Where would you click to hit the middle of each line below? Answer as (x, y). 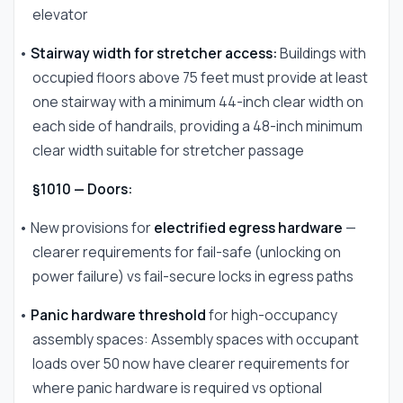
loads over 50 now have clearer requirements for (191, 363)
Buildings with (322, 53)
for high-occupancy (272, 315)
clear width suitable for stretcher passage (168, 150)
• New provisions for (86, 228)
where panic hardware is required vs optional (177, 388)
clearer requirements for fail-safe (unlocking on (187, 252)
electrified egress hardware (248, 228)
